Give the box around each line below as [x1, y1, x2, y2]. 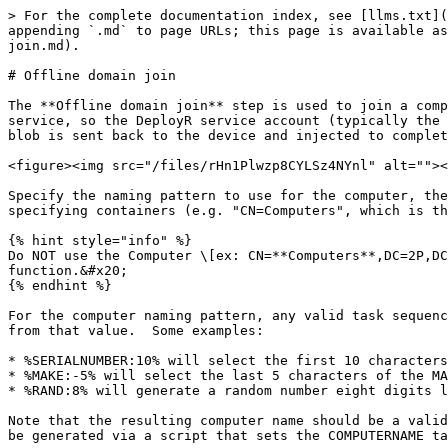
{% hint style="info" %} [8, 233, 192, 248]
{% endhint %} [8, 278, 112, 293]
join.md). [8, 38, 80, 53]
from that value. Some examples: [8, 323, 264, 338]
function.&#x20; [8, 263, 128, 278]
